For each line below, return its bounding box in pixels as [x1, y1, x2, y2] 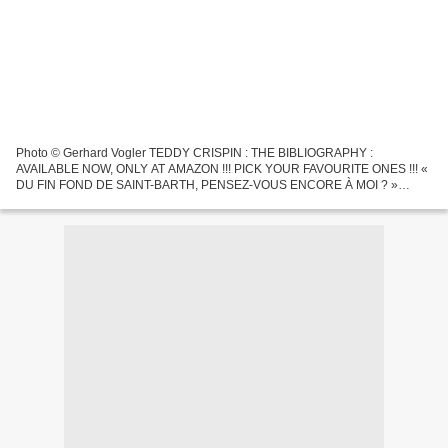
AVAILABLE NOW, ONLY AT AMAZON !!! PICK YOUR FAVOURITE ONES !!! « [16, 161, 428, 176]
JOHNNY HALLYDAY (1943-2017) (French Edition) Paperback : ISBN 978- [16, 193, 419, 208]
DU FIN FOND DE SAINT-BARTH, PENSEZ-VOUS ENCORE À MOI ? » [16, 177, 398, 192]
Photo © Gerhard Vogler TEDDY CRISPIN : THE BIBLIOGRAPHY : [16, 145, 373, 160]
